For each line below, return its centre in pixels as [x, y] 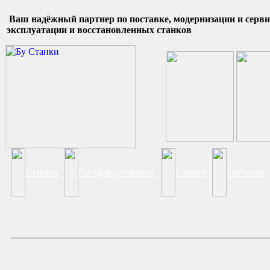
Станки [191, 172]
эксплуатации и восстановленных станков [99, 30]
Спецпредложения [117, 172]
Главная [42, 172]
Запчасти [245, 172]
